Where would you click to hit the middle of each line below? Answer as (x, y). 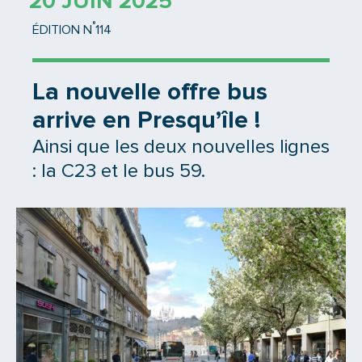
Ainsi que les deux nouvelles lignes (181, 147)
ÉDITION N (62, 30)
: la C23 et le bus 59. (119, 172)
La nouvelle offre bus (150, 93)
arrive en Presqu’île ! (146, 121)
